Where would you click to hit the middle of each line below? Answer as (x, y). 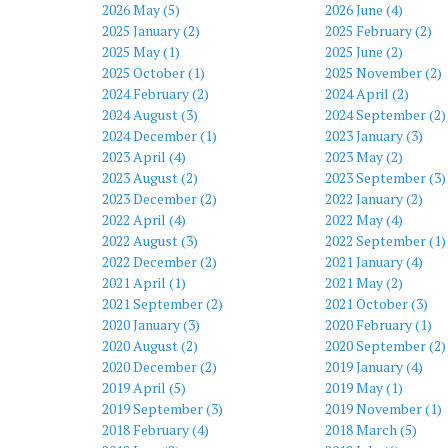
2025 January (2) (151, 30)
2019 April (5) (144, 387)
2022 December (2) (159, 261)
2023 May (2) (363, 156)
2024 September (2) (385, 114)
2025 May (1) (141, 51)
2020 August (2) (150, 345)
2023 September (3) (385, 177)
